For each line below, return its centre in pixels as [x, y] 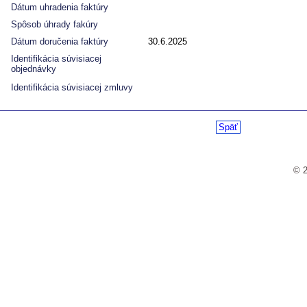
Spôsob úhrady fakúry [54, 24]
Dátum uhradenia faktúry [60, 7]
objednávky [34, 69]
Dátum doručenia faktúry [60, 41]
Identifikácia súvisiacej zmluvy [72, 87]
